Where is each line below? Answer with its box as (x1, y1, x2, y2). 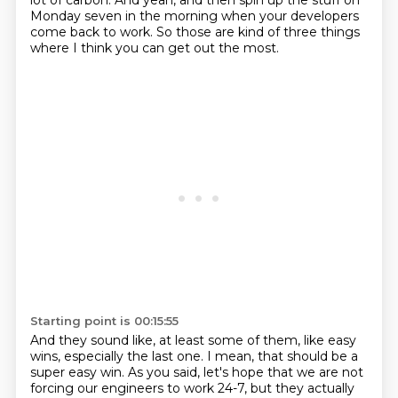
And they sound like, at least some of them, (29, 332, 304, 348)
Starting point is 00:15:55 (29, 314, 179, 328)
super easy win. (29, 364, 128, 380)
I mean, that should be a (206, 348, 358, 364)
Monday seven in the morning (29, 8, 221, 24)
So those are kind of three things (155, 24, 360, 40)
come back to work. (29, 24, 156, 40)
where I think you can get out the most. (29, 40, 279, 56)
